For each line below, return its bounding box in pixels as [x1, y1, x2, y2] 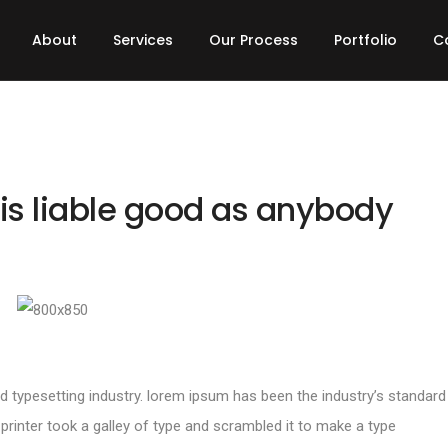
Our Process [209, 30, 299, 50]
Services [113, 30, 174, 50]
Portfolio [334, 30, 398, 50]
